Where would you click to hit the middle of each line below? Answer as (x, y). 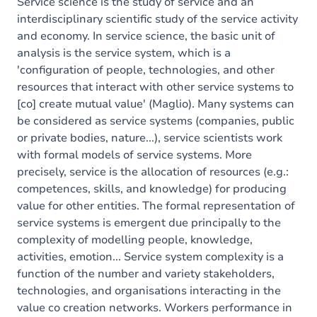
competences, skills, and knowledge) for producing (152, 189)
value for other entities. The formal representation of (156, 206)
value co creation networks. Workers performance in (155, 308)
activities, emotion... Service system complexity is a (150, 257)
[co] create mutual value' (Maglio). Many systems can (156, 104)
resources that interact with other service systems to (155, 87)
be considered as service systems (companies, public (156, 121)
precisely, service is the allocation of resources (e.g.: (153, 172)
